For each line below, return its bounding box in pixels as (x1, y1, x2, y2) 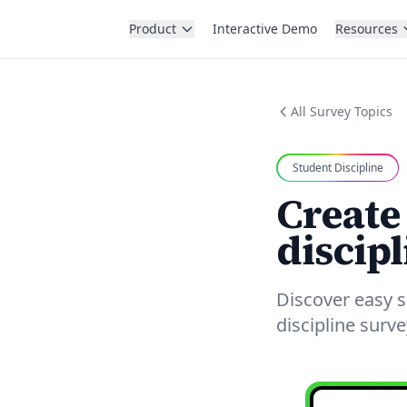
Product (129, 20, 176, 37)
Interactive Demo (213, 20, 317, 37)
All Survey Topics (291, 103, 392, 120)
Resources (335, 20, 398, 37)
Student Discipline (292, 159, 383, 175)
